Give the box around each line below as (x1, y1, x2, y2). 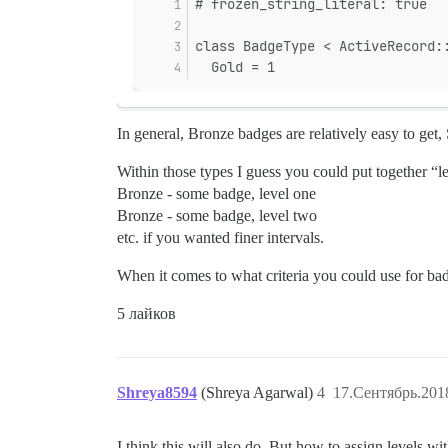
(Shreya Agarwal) (201, 384, 317, 401)
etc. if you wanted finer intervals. (117, 229, 324, 246)
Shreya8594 (117, 384, 197, 401)
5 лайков (117, 305, 176, 322)
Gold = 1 (195, 58, 275, 76)
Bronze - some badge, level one (117, 185, 316, 202)
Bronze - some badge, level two (117, 207, 317, 224)
